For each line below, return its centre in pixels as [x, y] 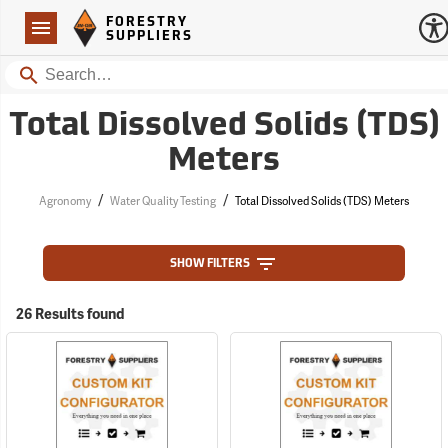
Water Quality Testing [162, 201]
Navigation [57, 30]
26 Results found [70, 314]
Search [37, 73]
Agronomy [64, 201]
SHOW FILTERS [209, 265]
